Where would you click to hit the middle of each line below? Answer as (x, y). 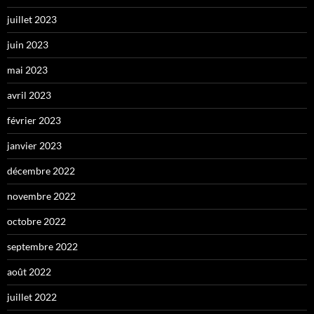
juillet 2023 (32, 19)
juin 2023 (28, 45)
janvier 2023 (34, 145)
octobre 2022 (36, 221)
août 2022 (29, 272)
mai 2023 (27, 70)
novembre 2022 (41, 196)
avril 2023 (29, 95)
